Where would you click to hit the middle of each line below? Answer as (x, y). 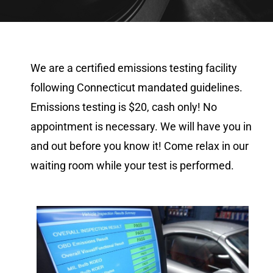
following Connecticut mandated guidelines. (136, 87)
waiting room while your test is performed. (132, 165)
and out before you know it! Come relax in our (140, 146)
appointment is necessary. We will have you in (141, 126)
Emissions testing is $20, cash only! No (124, 107)
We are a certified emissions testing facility (134, 68)
